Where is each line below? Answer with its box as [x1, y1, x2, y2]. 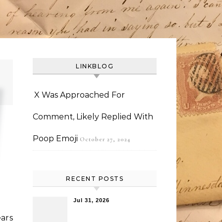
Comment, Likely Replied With [33, 112, 153, 121]
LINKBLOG [76, 62, 113, 70]
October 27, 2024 [80, 136, 130, 143]
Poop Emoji [33, 134, 78, 143]
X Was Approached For [34, 90, 125, 100]
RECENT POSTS [66, 175, 123, 182]
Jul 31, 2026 [73, 197, 110, 203]
